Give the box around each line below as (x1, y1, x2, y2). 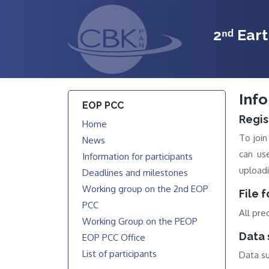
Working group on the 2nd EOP (82, 183, 209, 195)
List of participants (82, 247, 157, 259)
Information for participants (82, 150, 193, 162)
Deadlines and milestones (82, 166, 189, 178)
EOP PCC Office (82, 231, 146, 243)
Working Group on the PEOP (82, 215, 198, 227)
